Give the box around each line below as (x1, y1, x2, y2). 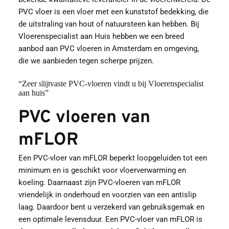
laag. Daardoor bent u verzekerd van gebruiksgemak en (18, 202, 204, 212)
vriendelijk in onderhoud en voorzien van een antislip (18, 190, 196, 199)
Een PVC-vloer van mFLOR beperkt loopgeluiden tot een (18, 153, 207, 163)
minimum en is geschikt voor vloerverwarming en (18, 165, 186, 175)
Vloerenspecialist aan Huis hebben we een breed (18, 31, 184, 41)
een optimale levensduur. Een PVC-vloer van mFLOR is (18, 214, 202, 224)
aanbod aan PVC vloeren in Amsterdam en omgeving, (18, 43, 199, 53)
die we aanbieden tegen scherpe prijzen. (18, 56, 154, 65)
